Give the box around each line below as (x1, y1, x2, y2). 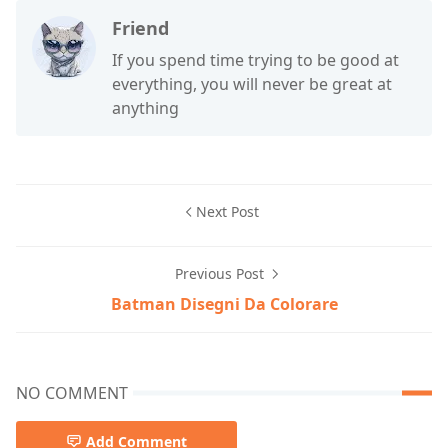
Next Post (195, 202, 259, 221)
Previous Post (174, 264, 268, 283)
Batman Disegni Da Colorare (110, 293, 338, 315)
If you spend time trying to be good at (112, 49, 399, 71)
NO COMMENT (16, 382, 128, 404)
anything (112, 97, 179, 119)
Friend (112, 16, 169, 40)
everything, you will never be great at (112, 73, 392, 95)
